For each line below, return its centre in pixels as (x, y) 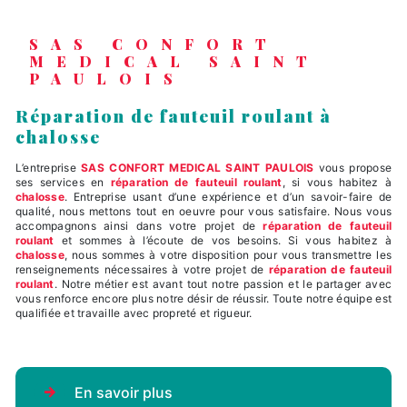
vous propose (353, 167)
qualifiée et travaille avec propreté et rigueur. (134, 313)
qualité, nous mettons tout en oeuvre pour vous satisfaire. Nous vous (203, 211)
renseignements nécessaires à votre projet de (142, 269)
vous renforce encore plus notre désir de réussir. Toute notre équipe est (203, 298)
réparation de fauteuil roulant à (23, 115)
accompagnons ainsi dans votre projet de (139, 225)
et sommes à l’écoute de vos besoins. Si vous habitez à (223, 240)
